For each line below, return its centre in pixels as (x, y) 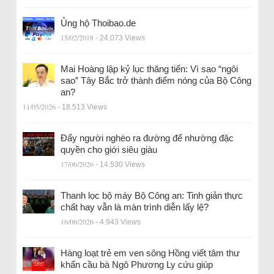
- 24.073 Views (120, 38)
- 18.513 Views (82, 107)
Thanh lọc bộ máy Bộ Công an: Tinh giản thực (151, 195)
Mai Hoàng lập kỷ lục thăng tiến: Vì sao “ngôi (149, 68)
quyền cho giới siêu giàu (109, 149)
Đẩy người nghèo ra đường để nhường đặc (147, 138)
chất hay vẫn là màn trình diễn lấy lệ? (134, 207)
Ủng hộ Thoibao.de (98, 23)
